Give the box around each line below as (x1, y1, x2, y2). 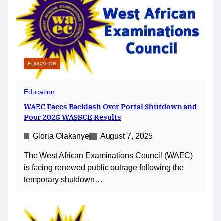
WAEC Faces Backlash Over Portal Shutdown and (24, 101, 197, 111)
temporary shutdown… (24, 175, 103, 184)
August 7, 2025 (100, 131, 153, 140)
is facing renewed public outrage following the (24, 163, 184, 172)
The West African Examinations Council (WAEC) (24, 151, 193, 160)
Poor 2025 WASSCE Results (24, 111, 121, 122)
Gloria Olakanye (33, 131, 89, 140)
